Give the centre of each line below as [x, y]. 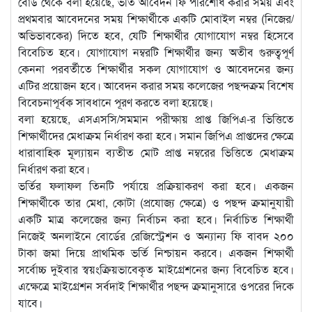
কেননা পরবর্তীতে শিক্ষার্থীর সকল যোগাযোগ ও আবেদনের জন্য [156, 68]
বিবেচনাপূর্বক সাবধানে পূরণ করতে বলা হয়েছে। [116, 102]
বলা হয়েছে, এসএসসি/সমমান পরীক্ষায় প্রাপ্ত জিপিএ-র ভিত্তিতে [156, 118]
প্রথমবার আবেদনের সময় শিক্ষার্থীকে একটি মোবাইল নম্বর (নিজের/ [156, 18]
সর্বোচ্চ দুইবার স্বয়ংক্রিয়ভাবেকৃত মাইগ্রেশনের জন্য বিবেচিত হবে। [156, 269]
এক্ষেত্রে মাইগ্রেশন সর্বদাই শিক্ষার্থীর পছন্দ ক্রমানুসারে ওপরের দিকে [156, 286]
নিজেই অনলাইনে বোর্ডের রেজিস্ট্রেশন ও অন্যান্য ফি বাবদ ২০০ [156, 235]
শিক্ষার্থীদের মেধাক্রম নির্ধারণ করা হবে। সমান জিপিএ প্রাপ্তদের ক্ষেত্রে [156, 135]
